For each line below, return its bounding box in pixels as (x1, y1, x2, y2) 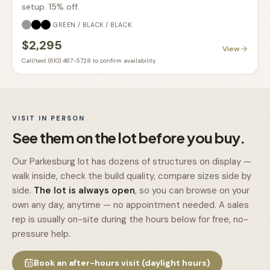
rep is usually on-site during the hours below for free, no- (12, 213, 248, 225)
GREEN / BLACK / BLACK (53, 20, 132, 29)
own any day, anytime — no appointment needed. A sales (12, 199, 249, 211)
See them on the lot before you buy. (12, 128, 245, 146)
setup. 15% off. (22, 1, 80, 12)
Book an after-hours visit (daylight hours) (34, 257, 210, 268)
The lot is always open (34, 184, 135, 196)
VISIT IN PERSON (12, 114, 85, 122)
